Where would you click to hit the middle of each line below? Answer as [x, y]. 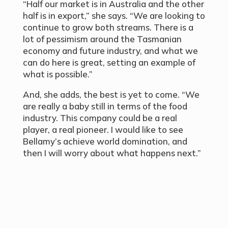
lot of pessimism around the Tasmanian [102, 39]
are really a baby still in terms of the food [105, 106]
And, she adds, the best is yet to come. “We [111, 94]
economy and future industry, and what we [110, 50]
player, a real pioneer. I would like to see [103, 129]
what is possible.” [58, 74]
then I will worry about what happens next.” [112, 153]
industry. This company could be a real [100, 118]
